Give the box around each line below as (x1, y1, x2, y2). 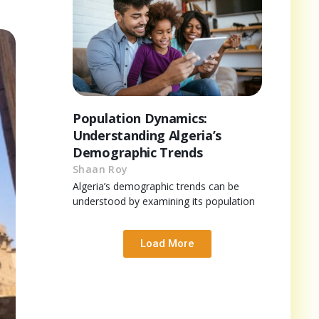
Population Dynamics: (73, 109, 207, 127)
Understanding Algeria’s (73, 126, 222, 144)
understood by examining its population (73, 194, 255, 208)
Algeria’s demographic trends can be (73, 179, 239, 193)
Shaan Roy (73, 162, 128, 176)
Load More (140, 236, 194, 250)
